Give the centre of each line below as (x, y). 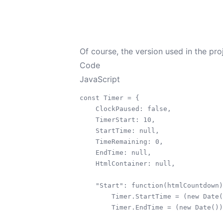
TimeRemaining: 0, (121, 141)
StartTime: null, (119, 130)
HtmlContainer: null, (127, 163)
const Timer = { (110, 98)
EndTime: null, (115, 152)
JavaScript (100, 79)
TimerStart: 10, (117, 119)
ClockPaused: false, (125, 109)
